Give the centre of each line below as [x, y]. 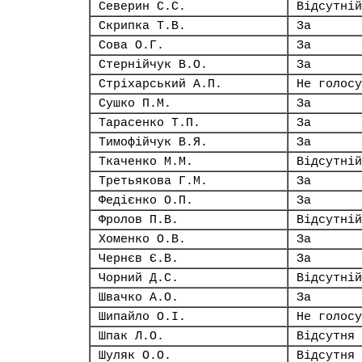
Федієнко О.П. [146, 200]
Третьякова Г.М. [153, 181]
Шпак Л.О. [131, 336]
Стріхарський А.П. [160, 84]
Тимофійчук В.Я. [153, 142]
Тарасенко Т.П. [149, 123]
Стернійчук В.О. [153, 65]
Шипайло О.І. [142, 317]
